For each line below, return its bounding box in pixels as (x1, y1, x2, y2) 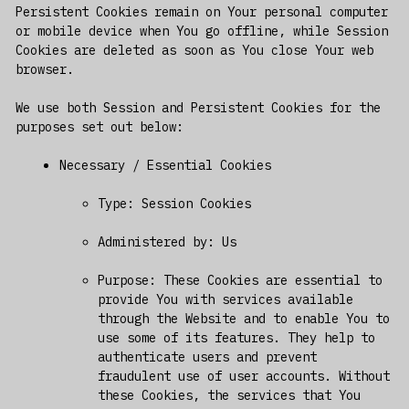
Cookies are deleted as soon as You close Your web (15, 41, 373, 58)
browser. (15, 60, 74, 78)
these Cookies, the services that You (97, 386, 361, 404)
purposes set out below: (15, 118, 184, 135)
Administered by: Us (97, 233, 236, 250)
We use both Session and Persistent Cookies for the (15, 99, 381, 116)
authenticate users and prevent (97, 348, 317, 365)
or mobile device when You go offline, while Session (15, 22, 388, 39)
